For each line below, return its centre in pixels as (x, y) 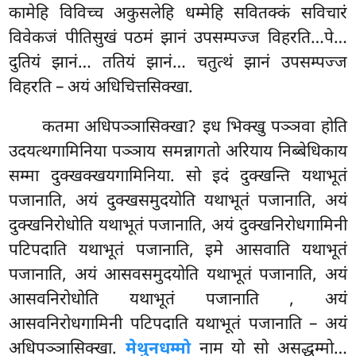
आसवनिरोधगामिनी (70, 325)
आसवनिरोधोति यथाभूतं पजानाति (149, 300)
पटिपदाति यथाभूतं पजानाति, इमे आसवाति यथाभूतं (178, 251)
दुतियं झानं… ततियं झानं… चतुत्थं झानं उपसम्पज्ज (178, 63)
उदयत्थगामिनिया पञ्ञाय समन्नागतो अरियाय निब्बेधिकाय (178, 152)
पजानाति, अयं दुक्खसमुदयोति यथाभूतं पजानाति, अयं (178, 201)
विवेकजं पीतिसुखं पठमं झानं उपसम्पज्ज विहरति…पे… (178, 39)
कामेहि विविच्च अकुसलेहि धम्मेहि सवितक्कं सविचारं (178, 14)
